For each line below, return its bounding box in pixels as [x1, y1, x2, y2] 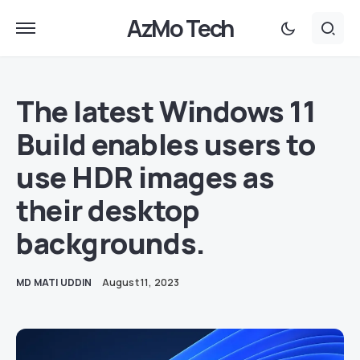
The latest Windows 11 [16, 92, 317, 131]
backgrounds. [16, 223, 206, 263]
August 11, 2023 [101, 276, 180, 289]
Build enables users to [16, 125, 316, 164]
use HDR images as [16, 157, 275, 197]
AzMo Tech [126, 11, 234, 44]
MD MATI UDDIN [16, 276, 92, 289]
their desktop [16, 190, 200, 230]
